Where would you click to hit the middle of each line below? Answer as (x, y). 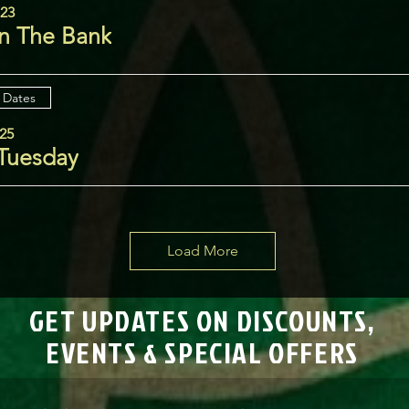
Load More (203, 251)
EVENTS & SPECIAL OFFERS (202, 352)
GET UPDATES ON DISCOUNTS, (202, 320)
